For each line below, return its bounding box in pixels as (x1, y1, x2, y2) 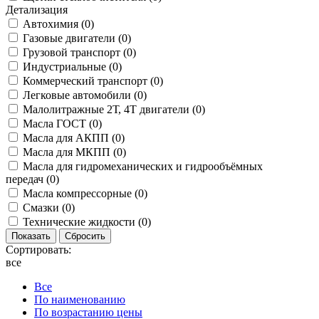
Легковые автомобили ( (23, 89, 137, 102)
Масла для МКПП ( (23, 146, 117, 159)
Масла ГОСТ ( (23, 117, 93, 130)
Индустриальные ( (23, 61, 113, 73)
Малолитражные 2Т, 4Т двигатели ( (23, 103, 196, 116)
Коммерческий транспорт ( (23, 75, 154, 88)
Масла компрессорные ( (23, 187, 138, 200)
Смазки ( (23, 202, 66, 214)
